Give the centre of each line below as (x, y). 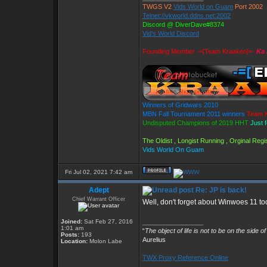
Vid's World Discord (171, 33)
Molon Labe (105, 241)
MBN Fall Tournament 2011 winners (194, 114)
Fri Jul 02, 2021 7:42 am (99, 172)
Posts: (70, 235)
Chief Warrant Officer (99, 199)
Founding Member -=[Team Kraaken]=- (199, 51)
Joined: (72, 221)
